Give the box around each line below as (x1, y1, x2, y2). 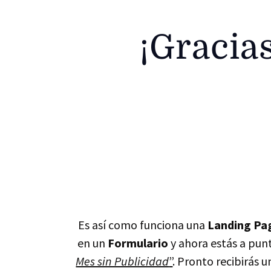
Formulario (107, 235, 168, 250)
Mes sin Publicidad (76, 253, 169, 269)
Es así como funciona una (77, 217, 207, 232)
